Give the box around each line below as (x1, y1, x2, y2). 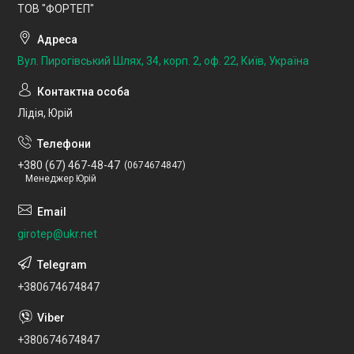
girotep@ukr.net (17, 228, 97, 241)
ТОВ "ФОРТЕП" (17, 2, 94, 16)
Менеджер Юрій (25, 173, 96, 185)
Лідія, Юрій (17, 107, 73, 120)
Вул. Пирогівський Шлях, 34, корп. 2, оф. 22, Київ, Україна (17, 55, 309, 68)
